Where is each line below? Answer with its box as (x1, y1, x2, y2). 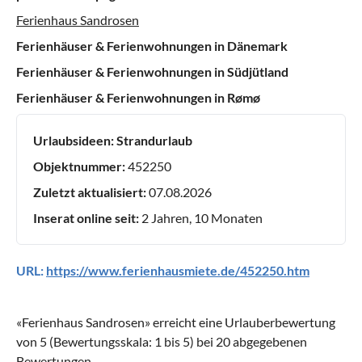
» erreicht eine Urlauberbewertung (145, 314, 335, 330)
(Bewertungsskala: (47, 334, 154, 350)
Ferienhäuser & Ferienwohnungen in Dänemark (16, 38, 288, 54)
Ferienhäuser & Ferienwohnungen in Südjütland (16, 64, 288, 80)
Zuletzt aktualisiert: (33, 184, 146, 200)
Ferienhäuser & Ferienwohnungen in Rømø (16, 90, 260, 106)
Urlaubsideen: (33, 133, 114, 149)
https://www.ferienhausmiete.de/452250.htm (46, 263, 309, 279)
